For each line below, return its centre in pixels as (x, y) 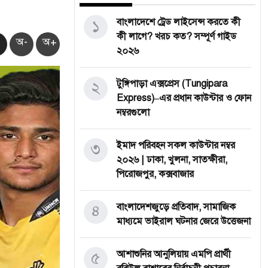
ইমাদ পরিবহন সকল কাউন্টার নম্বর (176, 145)
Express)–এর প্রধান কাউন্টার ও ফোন (184, 98)
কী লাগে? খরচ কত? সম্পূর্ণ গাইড (176, 36)
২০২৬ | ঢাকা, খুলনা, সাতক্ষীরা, (172, 160)
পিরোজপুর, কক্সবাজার (155, 174)
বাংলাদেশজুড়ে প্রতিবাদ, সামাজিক (176, 207)
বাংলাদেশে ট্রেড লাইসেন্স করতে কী (179, 22)
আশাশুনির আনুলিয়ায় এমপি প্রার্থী (174, 254)
